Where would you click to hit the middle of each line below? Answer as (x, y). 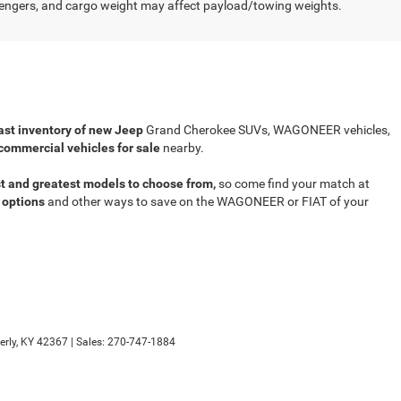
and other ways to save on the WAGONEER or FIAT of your (207, 201)
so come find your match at (293, 183)
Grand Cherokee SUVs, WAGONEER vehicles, (268, 130)
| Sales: (88, 342)
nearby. (183, 148)
